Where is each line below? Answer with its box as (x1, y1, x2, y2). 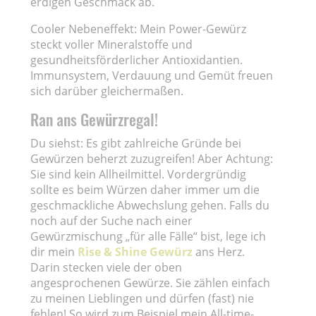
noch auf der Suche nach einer (30, 212, 193, 229)
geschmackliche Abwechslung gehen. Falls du (30, 197, 270, 213)
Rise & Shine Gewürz (78, 243, 193, 260)
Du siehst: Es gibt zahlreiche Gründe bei (30, 135, 242, 151)
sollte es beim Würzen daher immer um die (30, 181, 260, 197)
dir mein (30, 243, 78, 260)
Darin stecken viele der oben (30, 259, 183, 275)
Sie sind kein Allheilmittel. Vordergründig (30, 166, 247, 182)
